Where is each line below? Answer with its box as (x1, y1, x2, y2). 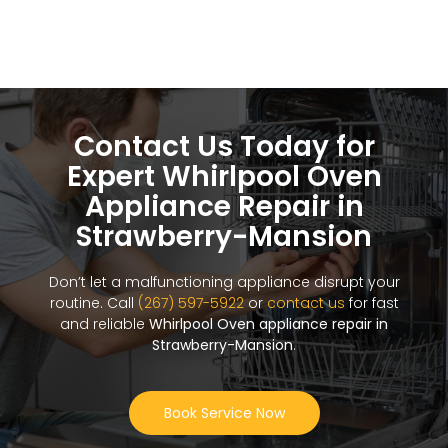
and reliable (60, 314, 149, 335)
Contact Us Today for (73, 127, 375, 167)
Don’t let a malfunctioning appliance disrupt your (48, 272, 400, 293)
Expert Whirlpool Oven (66, 157, 382, 197)
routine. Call (49, 293, 138, 314)
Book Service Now (163, 403, 285, 424)
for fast (344, 293, 399, 314)
